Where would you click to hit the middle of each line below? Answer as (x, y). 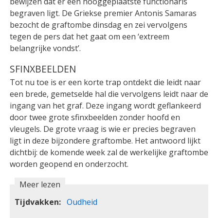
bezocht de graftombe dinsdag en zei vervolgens (99, 25)
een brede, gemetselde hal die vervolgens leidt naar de (109, 94)
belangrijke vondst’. (45, 48)
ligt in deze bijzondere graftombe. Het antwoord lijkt (105, 141)
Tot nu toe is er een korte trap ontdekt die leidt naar (105, 82)
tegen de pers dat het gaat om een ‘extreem (90, 37)
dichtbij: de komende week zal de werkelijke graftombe (109, 153)
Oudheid (82, 202)
